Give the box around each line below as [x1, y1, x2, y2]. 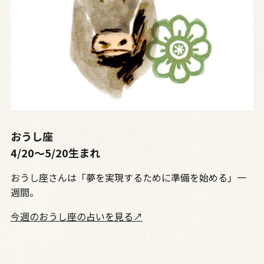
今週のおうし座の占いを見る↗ [10, 209, 143, 224]
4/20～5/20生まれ [10, 145, 100, 161]
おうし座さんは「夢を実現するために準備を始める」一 [10, 170, 246, 185]
